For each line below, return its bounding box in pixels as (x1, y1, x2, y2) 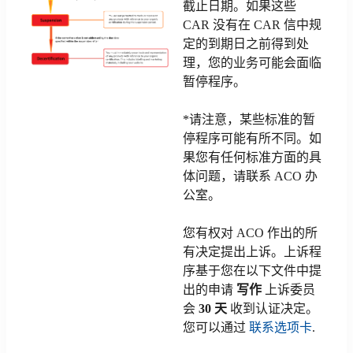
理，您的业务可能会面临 (183, 56, 321, 69)
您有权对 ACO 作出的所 (183, 226, 318, 240)
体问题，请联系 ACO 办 (183, 169, 318, 183)
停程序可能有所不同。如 (183, 132, 321, 145)
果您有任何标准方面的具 (183, 150, 321, 164)
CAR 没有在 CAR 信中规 (183, 18, 321, 32)
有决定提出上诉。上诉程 (183, 245, 321, 258)
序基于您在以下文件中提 (183, 264, 321, 277)
